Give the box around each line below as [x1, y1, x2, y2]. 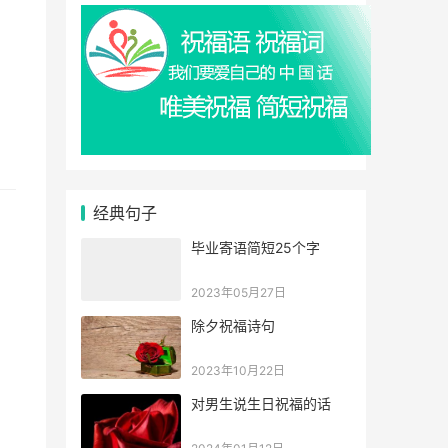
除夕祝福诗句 [191, 317, 275, 334]
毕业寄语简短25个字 [191, 239, 320, 256]
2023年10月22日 [191, 363, 285, 378]
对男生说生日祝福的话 [191, 395, 331, 412]
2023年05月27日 [191, 285, 286, 300]
